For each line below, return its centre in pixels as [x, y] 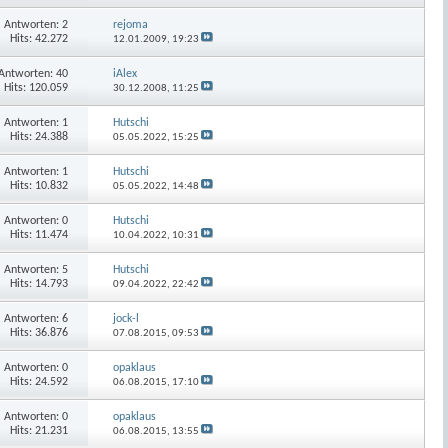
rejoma [131, 24]
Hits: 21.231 [38, 430]
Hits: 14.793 [38, 283]
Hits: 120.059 [35, 87]
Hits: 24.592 [38, 381]
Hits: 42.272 [38, 38]
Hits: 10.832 [38, 185]
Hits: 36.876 [38, 332]
